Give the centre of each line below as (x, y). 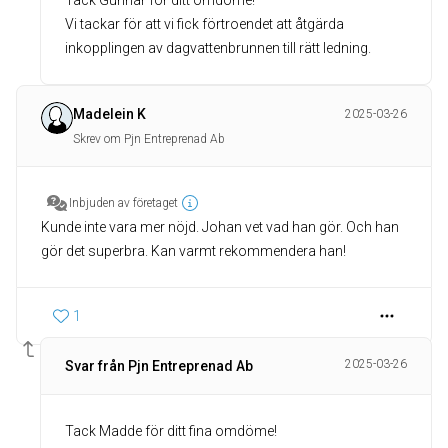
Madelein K (109, 114)
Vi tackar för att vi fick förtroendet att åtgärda (204, 24)
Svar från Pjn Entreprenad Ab (159, 366)
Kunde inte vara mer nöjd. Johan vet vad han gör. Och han (220, 227)
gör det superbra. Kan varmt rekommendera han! (193, 251)
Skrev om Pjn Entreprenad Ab (149, 139)
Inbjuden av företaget (123, 203)
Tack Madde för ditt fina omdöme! (171, 431)
